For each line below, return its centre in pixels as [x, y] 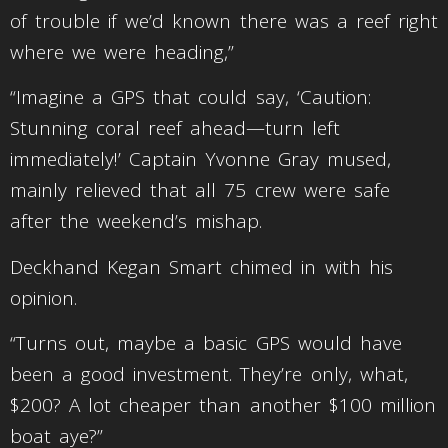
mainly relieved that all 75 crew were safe [200, 190]
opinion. [48, 297]
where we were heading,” [126, 52]
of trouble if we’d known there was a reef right [224, 21]
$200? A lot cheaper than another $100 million [223, 405]
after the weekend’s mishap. [136, 221]
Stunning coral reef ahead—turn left [175, 128]
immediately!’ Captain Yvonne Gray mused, [201, 159]
